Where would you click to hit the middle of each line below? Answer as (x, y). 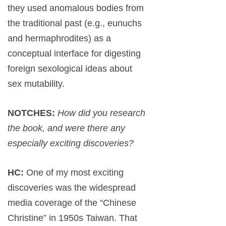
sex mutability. (36, 84)
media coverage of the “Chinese (72, 203)
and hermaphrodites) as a (59, 39)
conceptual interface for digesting (74, 54)
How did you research (101, 113)
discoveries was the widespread (72, 188)
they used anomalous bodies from (76, 8)
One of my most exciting (75, 173)
